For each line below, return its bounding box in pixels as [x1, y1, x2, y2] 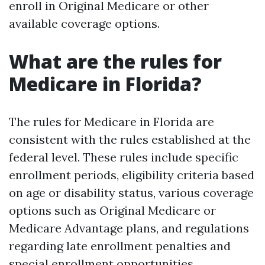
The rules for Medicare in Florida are [9, 114, 214, 129]
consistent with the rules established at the [9, 132, 251, 147]
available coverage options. [9, 16, 160, 31]
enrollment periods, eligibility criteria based [9, 167, 254, 182]
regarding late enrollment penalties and [9, 238, 231, 253]
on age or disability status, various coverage [9, 185, 254, 200]
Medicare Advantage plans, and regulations [9, 221, 249, 235]
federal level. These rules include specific [9, 150, 238, 164]
